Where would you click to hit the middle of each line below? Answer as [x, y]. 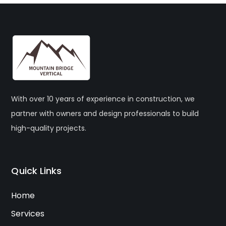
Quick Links [37, 171]
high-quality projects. [49, 128]
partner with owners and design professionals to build [105, 114]
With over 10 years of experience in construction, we [103, 99]
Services [28, 214]
